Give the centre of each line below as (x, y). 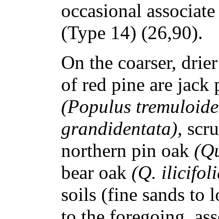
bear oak (96, 172)
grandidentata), (124, 128)
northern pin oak (128, 150)
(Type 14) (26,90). (132, 32)
